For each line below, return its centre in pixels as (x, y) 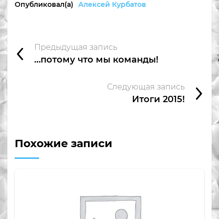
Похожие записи (64, 143)
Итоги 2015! (158, 99)
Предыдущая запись (76, 47)
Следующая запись (146, 87)
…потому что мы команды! (96, 59)
